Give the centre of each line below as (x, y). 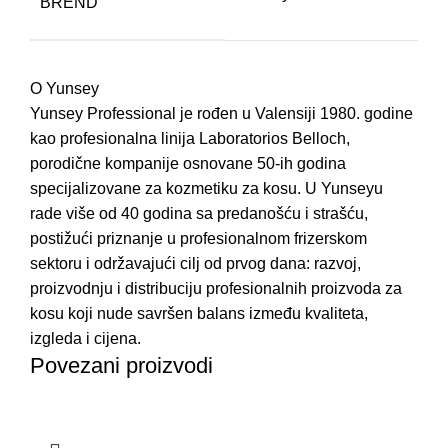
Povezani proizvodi (121, 365)
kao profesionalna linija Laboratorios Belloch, (190, 138)
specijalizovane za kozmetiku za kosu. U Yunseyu (206, 188)
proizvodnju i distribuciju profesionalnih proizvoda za (216, 288)
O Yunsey (64, 88)
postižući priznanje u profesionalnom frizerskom (198, 238)
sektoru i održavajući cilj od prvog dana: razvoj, (195, 263)
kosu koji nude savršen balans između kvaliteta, (199, 313)
